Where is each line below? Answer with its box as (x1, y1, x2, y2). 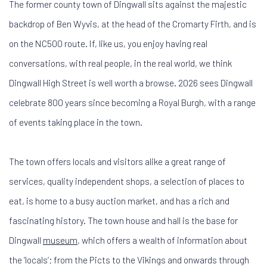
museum (43, 234, 77, 246)
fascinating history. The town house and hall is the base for (9, 215, 238, 226)
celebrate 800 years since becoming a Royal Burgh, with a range (9, 97, 256, 108)
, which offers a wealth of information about (77, 234, 247, 246)
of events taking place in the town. (9, 116, 142, 128)
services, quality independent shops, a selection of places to (9, 175, 244, 187)
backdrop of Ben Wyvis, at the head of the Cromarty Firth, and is (9, 18, 256, 29)
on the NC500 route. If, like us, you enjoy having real (9, 38, 207, 49)
